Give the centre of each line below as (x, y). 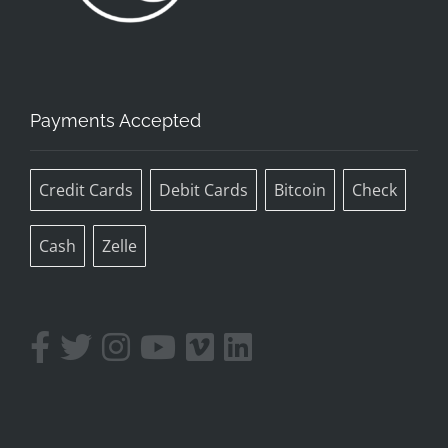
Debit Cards (203, 189)
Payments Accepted (115, 120)
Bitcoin (300, 189)
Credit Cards (86, 189)
